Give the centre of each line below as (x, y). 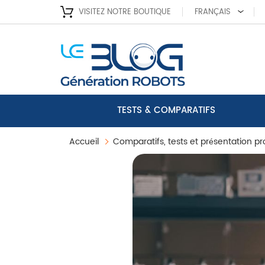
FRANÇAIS (213, 12)
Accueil (84, 141)
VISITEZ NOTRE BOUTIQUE (125, 12)
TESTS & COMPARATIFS (166, 111)
